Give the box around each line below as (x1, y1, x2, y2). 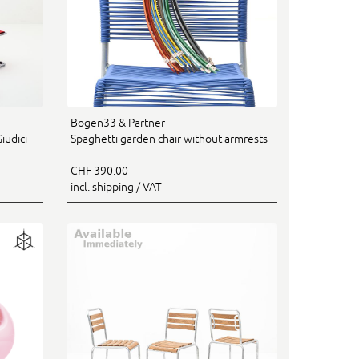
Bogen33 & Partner (70, 115, 165, 129)
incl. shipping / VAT (70, 179, 162, 193)
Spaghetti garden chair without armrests (70, 131, 268, 145)
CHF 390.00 (70, 163, 128, 177)
